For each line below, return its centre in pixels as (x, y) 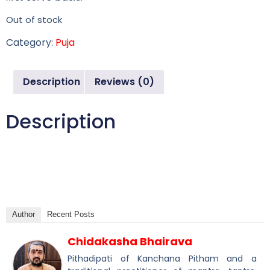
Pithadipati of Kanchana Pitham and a (162, 258)
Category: (31, 42)
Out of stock (34, 20)
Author (24, 214)
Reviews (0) (124, 81)
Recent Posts (71, 214)
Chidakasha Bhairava (130, 241)
